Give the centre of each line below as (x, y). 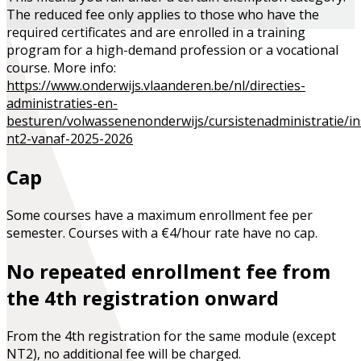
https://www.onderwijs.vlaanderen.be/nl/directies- (156, 86)
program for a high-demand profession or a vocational (172, 50)
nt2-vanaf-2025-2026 (70, 139)
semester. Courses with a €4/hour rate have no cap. (162, 233)
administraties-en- (62, 104)
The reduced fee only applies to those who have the (163, 15)
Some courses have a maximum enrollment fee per (160, 216)
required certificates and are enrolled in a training (156, 33)
